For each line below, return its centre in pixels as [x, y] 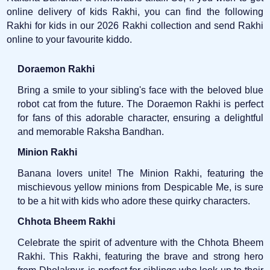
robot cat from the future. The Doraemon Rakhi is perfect [140, 104]
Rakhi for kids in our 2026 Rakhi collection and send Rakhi [135, 25]
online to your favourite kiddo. [70, 39]
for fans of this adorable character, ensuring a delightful [140, 118]
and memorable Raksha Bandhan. [91, 131]
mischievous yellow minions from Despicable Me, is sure [140, 187]
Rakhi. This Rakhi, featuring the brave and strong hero [140, 256]
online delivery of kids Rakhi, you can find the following [135, 11]
